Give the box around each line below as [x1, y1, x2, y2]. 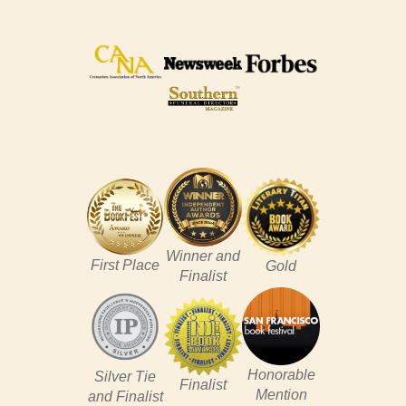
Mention [255, 387, 307, 403]
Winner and [166, 247, 240, 264]
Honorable [246, 367, 315, 383]
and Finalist [87, 388, 163, 404]
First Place [91, 257, 159, 274]
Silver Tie [94, 368, 156, 384]
